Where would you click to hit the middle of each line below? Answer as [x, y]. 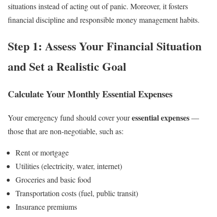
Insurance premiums [46, 207]
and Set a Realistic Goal [67, 66]
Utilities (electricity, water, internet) [69, 166]
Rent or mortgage [42, 153]
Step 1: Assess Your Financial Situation [105, 46]
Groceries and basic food [53, 180]
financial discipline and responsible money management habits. [104, 19]
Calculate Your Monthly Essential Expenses [90, 94]
